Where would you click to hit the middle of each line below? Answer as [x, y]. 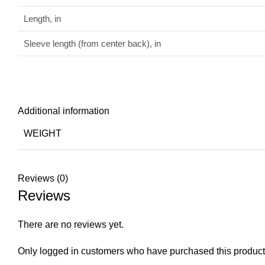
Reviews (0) [43, 178]
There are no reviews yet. [71, 224]
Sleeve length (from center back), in [92, 43]
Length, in [42, 19]
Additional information [64, 111]
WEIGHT [43, 133]
